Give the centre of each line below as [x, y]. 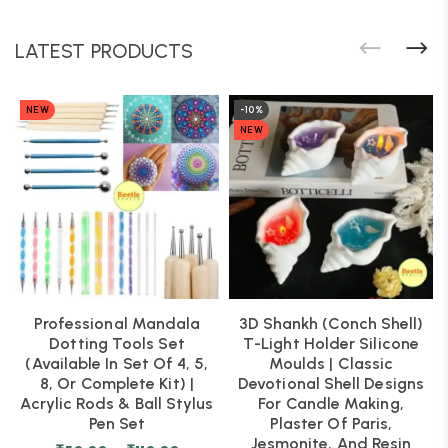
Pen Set [117, 423]
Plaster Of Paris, [331, 423]
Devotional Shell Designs [331, 383]
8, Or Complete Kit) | [117, 383]
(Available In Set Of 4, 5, [117, 363]
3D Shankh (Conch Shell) [331, 323]
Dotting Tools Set [117, 343]
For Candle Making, [331, 403]
